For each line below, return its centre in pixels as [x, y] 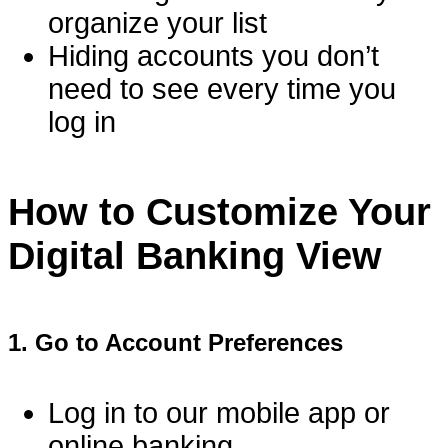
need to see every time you [222, 88]
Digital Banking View [195, 255]
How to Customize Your [219, 211]
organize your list [157, 22]
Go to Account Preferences [189, 342]
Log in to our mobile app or [219, 412]
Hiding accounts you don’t [213, 55]
